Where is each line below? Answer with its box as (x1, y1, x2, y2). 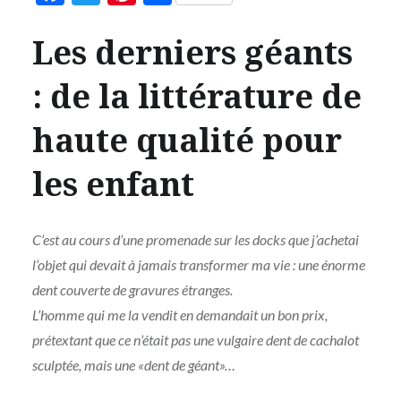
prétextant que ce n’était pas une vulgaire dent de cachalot (31, 331, 359, 349)
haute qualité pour (31, 118, 342, 163)
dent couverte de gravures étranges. (31, 281, 233, 299)
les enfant (31, 162, 194, 207)
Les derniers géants (31, 30, 353, 75)
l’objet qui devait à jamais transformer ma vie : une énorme (31, 256, 365, 274)
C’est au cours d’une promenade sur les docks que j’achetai (31, 231, 359, 249)
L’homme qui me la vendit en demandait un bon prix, (31, 306, 328, 324)
